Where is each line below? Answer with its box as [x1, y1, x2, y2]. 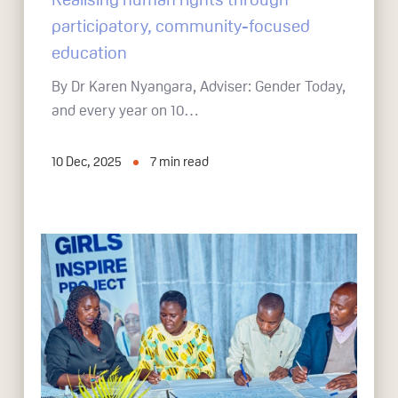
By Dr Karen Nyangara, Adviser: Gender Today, [52, 78, 346, 96]
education [52, 43, 128, 63]
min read [159, 154, 210, 170]
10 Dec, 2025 [52, 154, 123, 170]
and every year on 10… [52, 102, 200, 120]
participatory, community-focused [52, 16, 311, 36]
